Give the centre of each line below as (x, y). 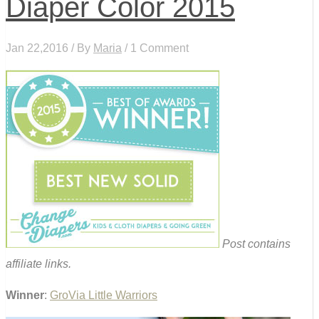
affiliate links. (38, 264)
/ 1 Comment (155, 48)
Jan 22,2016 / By (49, 48)
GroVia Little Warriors (104, 296)
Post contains (256, 244)
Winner (25, 296)
